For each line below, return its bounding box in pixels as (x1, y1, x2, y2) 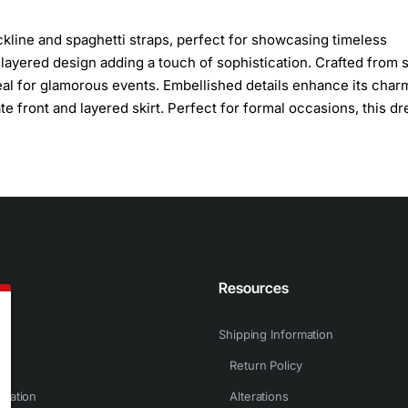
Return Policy (229, 358, 302, 372)
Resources (219, 279, 289, 297)
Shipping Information (219, 327, 333, 342)
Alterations (229, 389, 289, 403)
